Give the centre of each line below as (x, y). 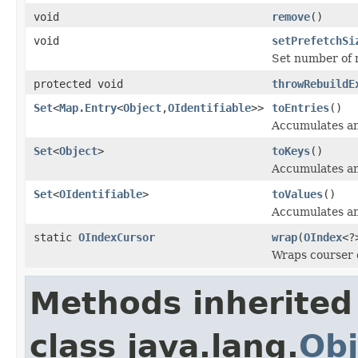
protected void (78, 84)
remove (291, 16)
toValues (297, 194)
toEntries (300, 107)
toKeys (291, 151)
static (56, 237)
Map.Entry (88, 107)
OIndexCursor (117, 237)
